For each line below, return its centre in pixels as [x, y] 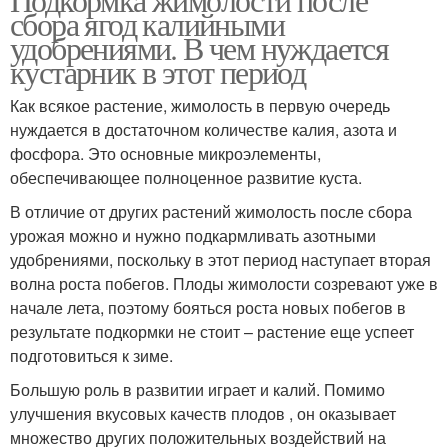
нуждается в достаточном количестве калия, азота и [203, 130]
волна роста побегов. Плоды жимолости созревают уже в [224, 284]
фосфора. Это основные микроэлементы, [165, 154]
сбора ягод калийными [147, 24]
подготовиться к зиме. [91, 356]
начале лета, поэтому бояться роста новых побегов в [208, 308]
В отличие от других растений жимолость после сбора [211, 212]
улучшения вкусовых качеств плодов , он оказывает [203, 414]
